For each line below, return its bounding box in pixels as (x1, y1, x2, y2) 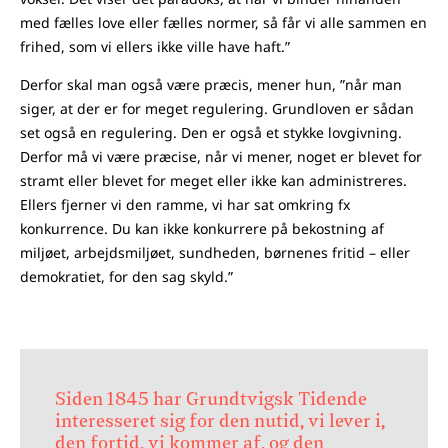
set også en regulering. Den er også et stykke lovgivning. (20, 122, 402, 142)
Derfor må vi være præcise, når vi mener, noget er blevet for (20, 146, 422, 166)
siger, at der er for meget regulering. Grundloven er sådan (20, 98, 414, 118)
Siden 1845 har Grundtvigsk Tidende (54, 390, 367, 409)
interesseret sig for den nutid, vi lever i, (54, 412, 385, 431)
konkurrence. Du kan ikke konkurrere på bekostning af (20, 218, 384, 238)
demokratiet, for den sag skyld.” (20, 266, 233, 286)
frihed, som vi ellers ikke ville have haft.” (20, 36, 290, 56)
